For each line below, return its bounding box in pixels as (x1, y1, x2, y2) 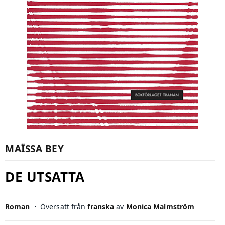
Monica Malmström (126, 201, 195, 211)
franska (87, 201, 115, 211)
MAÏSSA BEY (5, 142, 64, 155)
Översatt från (36, 201, 88, 211)
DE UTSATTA (5, 167, 84, 186)
